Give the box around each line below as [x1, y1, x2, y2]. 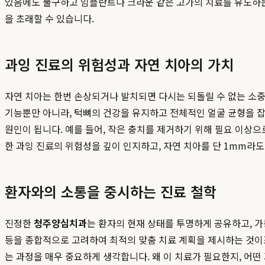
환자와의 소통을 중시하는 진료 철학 [5, 181, 216, 202]
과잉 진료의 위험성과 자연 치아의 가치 [5, 54, 234, 75]
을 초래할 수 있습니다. [5, 11, 94, 26]
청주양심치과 [34, 216, 87, 231]
